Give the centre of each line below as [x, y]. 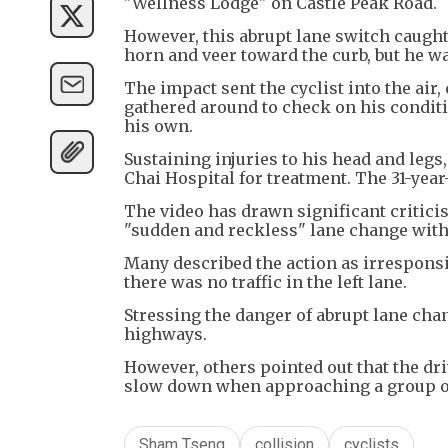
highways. [165, 334]
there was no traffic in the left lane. [265, 282]
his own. [158, 126]
